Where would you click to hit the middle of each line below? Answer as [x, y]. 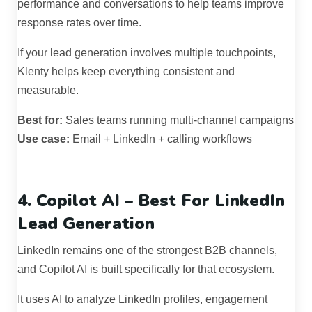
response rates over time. [79, 23]
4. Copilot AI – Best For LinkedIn [151, 201]
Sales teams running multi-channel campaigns [178, 120]
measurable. [48, 91]
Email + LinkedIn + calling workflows [161, 139]
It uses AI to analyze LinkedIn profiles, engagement [142, 299]
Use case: [44, 139]
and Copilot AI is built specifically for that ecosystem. [146, 270]
